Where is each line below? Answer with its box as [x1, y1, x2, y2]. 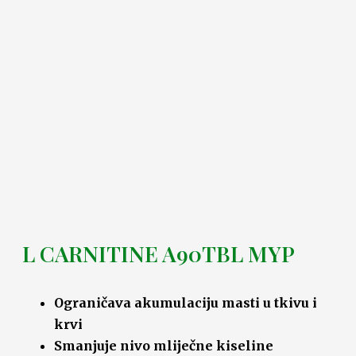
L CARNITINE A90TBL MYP [22, 238, 295, 268]
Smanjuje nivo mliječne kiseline [54, 337, 273, 354]
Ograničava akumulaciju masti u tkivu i [54, 294, 317, 311]
